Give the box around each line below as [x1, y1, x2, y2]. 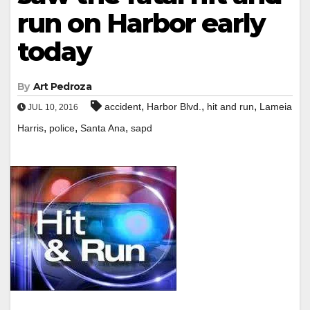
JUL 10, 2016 [26, 102, 78, 112]
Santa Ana [80, 122, 125, 134]
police [49, 122, 75, 134]
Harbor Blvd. [147, 100, 201, 112]
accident [104, 100, 141, 112]
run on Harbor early [17, 6, 265, 39]
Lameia [259, 100, 292, 112]
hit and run [207, 100, 254, 112]
